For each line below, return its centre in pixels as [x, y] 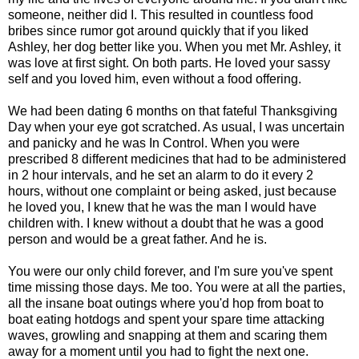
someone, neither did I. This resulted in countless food [161, 15]
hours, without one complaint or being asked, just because [172, 192]
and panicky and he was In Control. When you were [154, 143]
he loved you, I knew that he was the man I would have [162, 208]
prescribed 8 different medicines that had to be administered [177, 159]
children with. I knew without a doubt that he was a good [166, 224]
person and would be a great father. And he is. [137, 240]
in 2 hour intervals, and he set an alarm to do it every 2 [161, 175]
